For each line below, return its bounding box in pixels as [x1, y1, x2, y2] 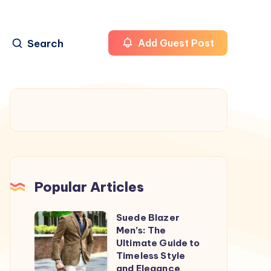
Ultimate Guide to [116, 237, 200, 249]
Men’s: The [116, 224, 166, 236]
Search [27, 37, 64, 51]
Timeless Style [116, 249, 186, 261]
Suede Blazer [116, 211, 180, 223]
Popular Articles [34, 178, 144, 195]
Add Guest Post [135, 37, 214, 50]
